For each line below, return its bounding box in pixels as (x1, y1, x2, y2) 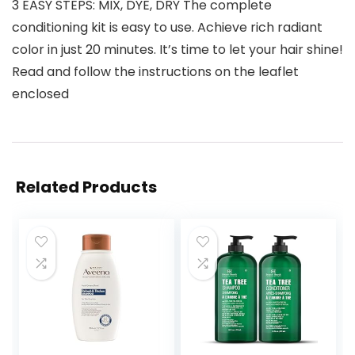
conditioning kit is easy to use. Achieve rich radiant (12, 18, 323, 37)
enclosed (12, 85, 69, 104)
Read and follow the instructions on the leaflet (12, 63, 299, 82)
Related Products (16, 176, 157, 199)
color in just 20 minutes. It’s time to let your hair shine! (12, 40, 343, 59)
